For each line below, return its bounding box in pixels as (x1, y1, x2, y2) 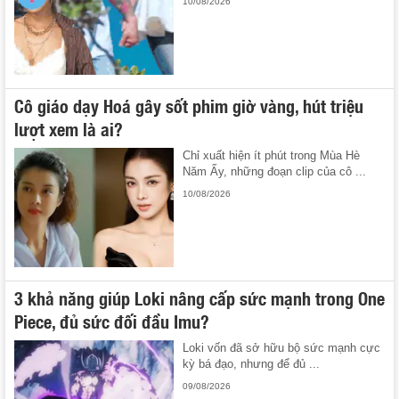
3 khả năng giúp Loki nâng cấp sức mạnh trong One (14, 284, 385, 312)
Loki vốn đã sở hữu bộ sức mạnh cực (183, 341, 381, 355)
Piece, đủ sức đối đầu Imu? (14, 307, 209, 335)
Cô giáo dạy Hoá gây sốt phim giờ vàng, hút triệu (14, 91, 363, 118)
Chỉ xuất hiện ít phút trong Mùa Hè (183, 148, 361, 162)
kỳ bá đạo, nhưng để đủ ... (183, 357, 321, 371)
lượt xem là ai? (14, 114, 123, 142)
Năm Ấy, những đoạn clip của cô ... (183, 164, 367, 178)
